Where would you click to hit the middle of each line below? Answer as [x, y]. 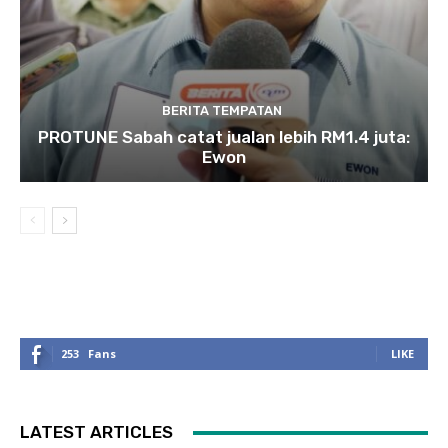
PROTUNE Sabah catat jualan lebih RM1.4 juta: [224, 137]
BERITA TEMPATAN [221, 111]
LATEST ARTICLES [96, 432]
